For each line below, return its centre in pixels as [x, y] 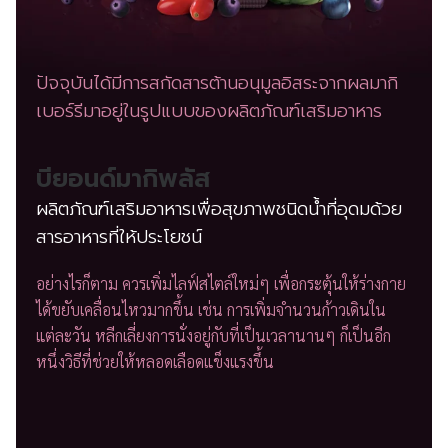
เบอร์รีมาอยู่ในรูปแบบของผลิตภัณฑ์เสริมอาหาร [209, 111]
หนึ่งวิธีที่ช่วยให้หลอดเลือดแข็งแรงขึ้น [155, 362]
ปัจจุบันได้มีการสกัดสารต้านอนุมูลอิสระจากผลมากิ [217, 83]
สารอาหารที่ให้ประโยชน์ [119, 237]
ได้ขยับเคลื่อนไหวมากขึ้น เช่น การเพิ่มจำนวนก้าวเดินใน [211, 310]
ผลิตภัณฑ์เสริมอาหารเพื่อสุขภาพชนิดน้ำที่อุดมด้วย [219, 209]
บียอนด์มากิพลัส [123, 179]
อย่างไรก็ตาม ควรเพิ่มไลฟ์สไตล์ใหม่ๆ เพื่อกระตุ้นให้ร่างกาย [221, 284]
